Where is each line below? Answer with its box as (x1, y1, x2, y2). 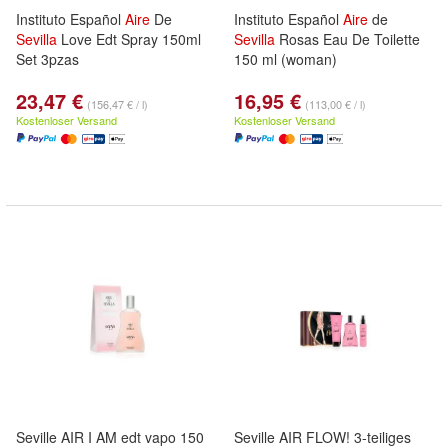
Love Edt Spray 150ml (57, 29, 201, 49)
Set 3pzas (16, 49, 79, 69)
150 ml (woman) (234, 49, 337, 69)
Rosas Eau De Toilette (275, 29, 420, 49)
